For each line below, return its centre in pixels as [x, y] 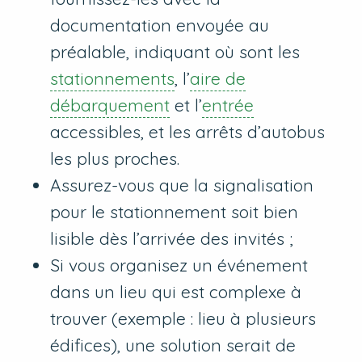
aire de [218, 79]
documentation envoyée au [160, 25]
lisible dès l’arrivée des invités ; [172, 239]
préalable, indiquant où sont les [175, 52]
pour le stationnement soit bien [175, 212]
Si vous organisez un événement [179, 265]
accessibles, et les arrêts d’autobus [188, 132]
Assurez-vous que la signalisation [182, 185]
